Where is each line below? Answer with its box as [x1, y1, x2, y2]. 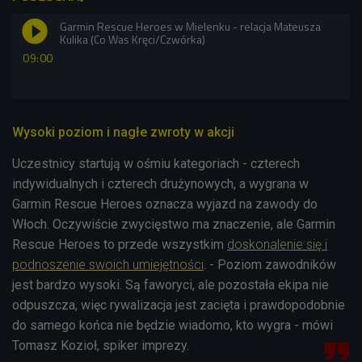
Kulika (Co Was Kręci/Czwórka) [60, 30, 205, 48]
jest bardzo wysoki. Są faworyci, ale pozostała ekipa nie [12, 276, 329, 293]
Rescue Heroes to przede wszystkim [12, 236, 227, 252]
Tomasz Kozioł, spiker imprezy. [12, 337, 189, 353]
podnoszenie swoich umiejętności [12, 256, 204, 272]
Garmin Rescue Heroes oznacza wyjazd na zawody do [12, 196, 318, 212]
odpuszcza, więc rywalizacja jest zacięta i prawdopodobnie [12, 297, 345, 313]
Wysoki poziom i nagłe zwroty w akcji [12, 124, 234, 140]
